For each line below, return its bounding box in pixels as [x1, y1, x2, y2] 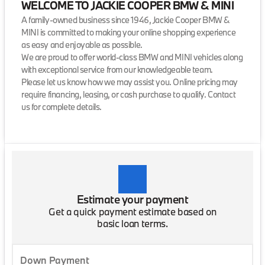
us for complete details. [21, 101, 102, 112]
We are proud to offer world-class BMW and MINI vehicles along [21, 51, 243, 63]
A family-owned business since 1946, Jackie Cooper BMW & [21, 14, 230, 25]
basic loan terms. [97, 216, 168, 230]
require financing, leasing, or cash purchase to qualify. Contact [21, 88, 236, 100]
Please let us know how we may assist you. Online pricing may [21, 76, 238, 88]
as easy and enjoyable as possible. [21, 38, 143, 50]
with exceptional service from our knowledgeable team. [21, 63, 213, 75]
